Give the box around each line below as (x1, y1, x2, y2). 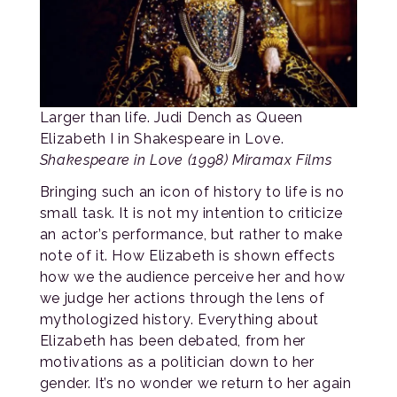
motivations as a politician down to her (39, 353, 315, 370)
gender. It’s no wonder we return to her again (39, 374, 352, 392)
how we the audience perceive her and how (39, 268, 346, 285)
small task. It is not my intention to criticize (39, 204, 343, 222)
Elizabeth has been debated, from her (39, 331, 306, 349)
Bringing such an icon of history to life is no (39, 183, 345, 200)
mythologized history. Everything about (39, 310, 320, 328)
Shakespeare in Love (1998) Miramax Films (39, 151, 332, 168)
